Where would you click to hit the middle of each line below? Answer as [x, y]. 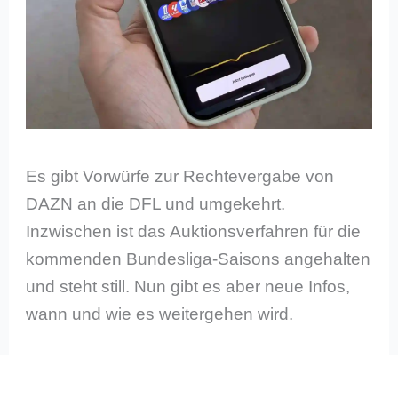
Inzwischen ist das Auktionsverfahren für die [194, 232]
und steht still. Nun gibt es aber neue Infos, [188, 287]
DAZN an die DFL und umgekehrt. [156, 204]
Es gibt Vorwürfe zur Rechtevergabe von [180, 177]
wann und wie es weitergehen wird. [160, 314]
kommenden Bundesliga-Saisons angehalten [199, 259]
